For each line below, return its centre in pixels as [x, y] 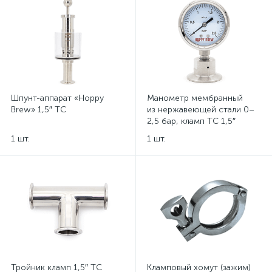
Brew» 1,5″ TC [39, 110]
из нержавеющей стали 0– [201, 110]
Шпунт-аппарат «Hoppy [57, 98]
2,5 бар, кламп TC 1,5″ [191, 121]
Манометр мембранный [195, 98]
